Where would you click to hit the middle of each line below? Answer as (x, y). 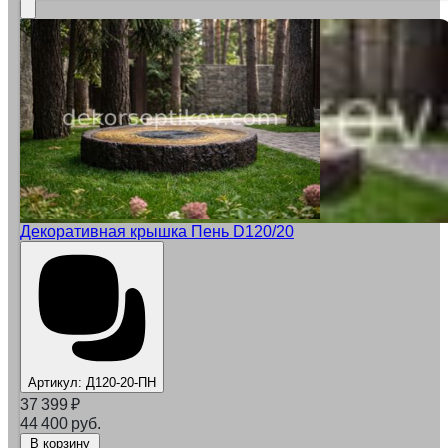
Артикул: (55, 383)
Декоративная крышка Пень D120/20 (157, 232)
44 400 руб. (60, 424)
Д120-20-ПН (119, 383)
